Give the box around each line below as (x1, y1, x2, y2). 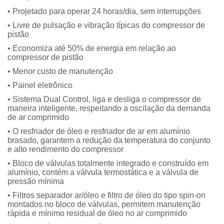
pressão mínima (7, 177, 64, 185)
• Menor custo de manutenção (7, 67, 113, 75)
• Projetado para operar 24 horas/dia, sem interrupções (7, 7, 201, 15)
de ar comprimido (7, 113, 69, 121)
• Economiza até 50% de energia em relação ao (7, 44, 176, 52)
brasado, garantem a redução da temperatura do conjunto (7, 136, 210, 144)
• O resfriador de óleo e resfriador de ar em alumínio (7, 127, 190, 135)
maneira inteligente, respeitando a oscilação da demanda (7, 104, 210, 112)
